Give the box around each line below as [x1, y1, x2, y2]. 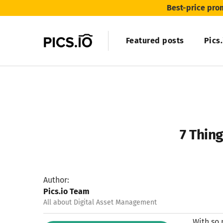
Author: [43, 175, 69, 185]
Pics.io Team [43, 187, 90, 196]
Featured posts [125, 36, 184, 45]
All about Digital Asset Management [43, 198, 157, 207]
